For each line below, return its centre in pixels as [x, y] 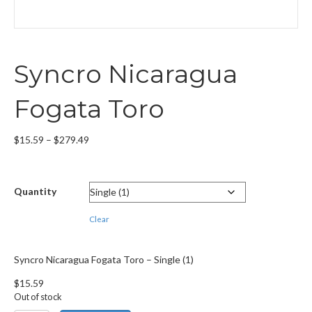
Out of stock [38, 297]
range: [102, 153]
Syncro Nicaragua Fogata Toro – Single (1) [104, 260]
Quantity [35, 192]
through [106, 181]
